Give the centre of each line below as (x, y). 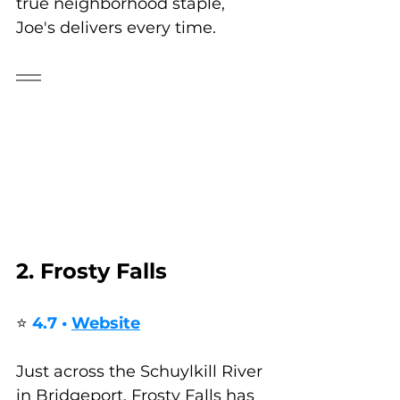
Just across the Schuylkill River (142, 371)
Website (106, 323)
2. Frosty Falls (92, 271)
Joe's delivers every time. (116, 28)
